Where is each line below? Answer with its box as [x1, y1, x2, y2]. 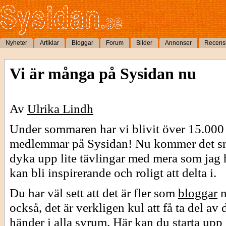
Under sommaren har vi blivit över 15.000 [10, 122, 224, 136]
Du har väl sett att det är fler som [10, 186, 178, 200]
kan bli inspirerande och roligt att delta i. [10, 165, 216, 180]
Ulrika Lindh [27, 101, 93, 116]
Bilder [136, 39, 152, 46]
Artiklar [40, 39, 59, 46]
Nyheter [6, 39, 27, 46]
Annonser [165, 39, 192, 46]
